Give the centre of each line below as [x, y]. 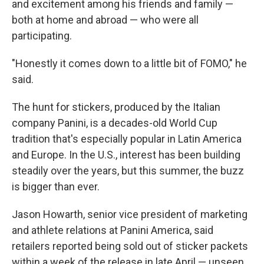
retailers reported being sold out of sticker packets [130, 246]
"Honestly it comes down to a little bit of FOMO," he [129, 63]
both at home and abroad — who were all [105, 20]
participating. [42, 36]
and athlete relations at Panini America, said [113, 230]
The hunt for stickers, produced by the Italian [116, 107]
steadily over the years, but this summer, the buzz [128, 171]
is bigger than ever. [56, 187]
